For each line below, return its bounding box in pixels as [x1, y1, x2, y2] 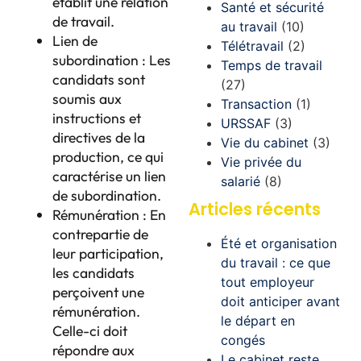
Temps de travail [221, 57, 322, 73]
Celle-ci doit [52, 321, 127, 340]
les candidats [52, 263, 135, 282]
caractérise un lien [52, 166, 166, 185]
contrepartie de [52, 224, 148, 243]
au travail [221, 19, 277, 35]
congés [221, 332, 265, 348]
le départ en [221, 313, 295, 329]
